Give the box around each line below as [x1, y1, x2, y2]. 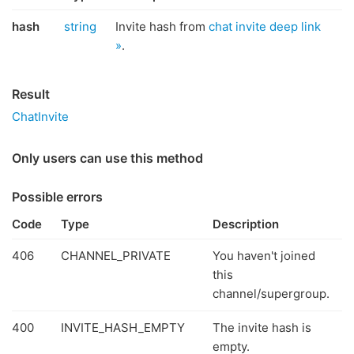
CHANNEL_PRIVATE [61, 248, 171, 263]
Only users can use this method [12, 150, 203, 166]
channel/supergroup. [213, 286, 330, 301]
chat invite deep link [209, 19, 321, 34]
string [64, 19, 96, 34]
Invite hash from [115, 19, 209, 34]
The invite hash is [213, 320, 311, 335]
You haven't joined [213, 248, 315, 263]
